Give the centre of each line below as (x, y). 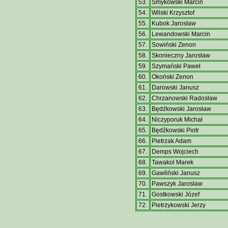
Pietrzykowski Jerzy (178, 205)
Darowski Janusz (175, 88)
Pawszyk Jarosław (177, 184)
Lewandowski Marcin (181, 34)
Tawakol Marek (172, 162)
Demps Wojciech (175, 152)
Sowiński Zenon (174, 45)
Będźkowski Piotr (175, 130)
